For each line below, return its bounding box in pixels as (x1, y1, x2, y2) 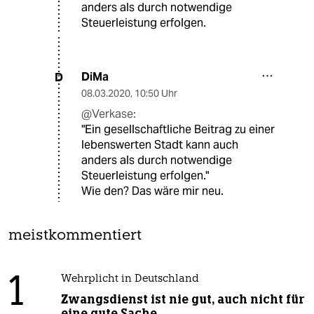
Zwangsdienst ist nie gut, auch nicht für (60, 292, 304, 308)
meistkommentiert (8, 228, 142, 244)
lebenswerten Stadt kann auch (81, 137, 238, 153)
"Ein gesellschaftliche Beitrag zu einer (81, 122, 275, 137)
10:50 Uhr (135, 87, 177, 100)
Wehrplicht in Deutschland (60, 274, 199, 285)
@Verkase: (81, 107, 136, 122)
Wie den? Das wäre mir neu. (81, 184, 224, 199)
